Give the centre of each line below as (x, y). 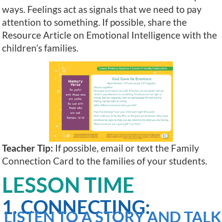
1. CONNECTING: (76, 207)
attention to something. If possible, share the (94, 22)
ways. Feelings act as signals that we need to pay (102, 9)
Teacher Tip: (28, 148)
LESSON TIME (68, 185)
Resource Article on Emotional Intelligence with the (110, 35)
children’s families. (40, 48)
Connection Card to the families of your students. (105, 161)
